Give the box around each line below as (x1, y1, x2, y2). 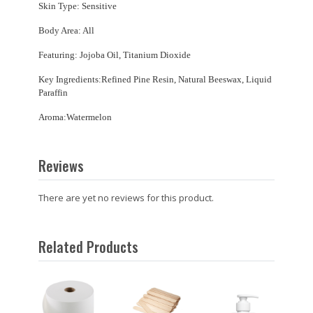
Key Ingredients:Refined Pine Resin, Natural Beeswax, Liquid (38, 73, 272, 85)
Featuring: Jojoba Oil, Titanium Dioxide (38, 49, 191, 60)
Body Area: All (38, 24, 94, 36)
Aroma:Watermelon (38, 111, 112, 122)
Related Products (38, 235, 138, 257)
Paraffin (38, 87, 70, 98)
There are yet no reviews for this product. (38, 191, 214, 204)
